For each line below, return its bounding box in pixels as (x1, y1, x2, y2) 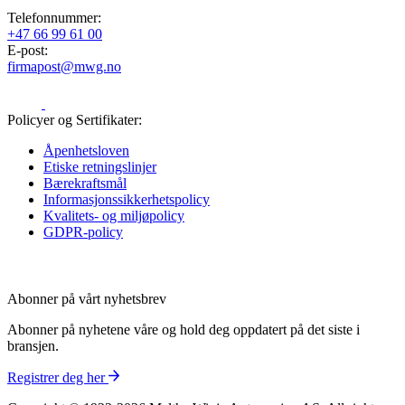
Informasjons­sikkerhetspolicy (43, 191, 210, 207)
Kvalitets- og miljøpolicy (43, 207, 184, 223)
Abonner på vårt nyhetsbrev (7, 290, 166, 306)
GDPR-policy (43, 223, 123, 240)
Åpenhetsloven (43, 142, 129, 158)
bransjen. (7, 337, 59, 353)
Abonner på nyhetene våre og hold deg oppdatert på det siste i (7, 321, 360, 337)
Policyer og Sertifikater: (7, 111, 142, 127)
